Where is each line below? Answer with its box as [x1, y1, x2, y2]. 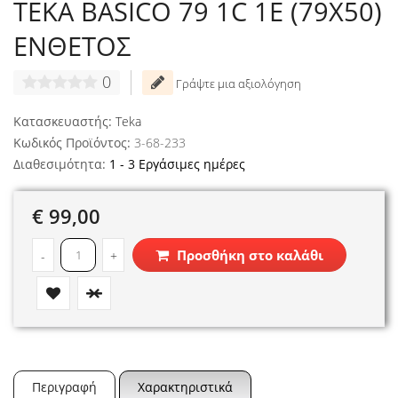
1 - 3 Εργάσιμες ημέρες [109, 155, 245, 172]
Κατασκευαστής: [13, 112, 112, 130]
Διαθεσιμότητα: [13, 155, 106, 172]
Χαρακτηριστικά [138, 378, 233, 395]
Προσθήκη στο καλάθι [173, 245, 323, 264]
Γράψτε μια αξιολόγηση [173, 75, 301, 92]
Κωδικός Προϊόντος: [13, 133, 131, 151]
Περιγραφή [32, 378, 97, 395]
